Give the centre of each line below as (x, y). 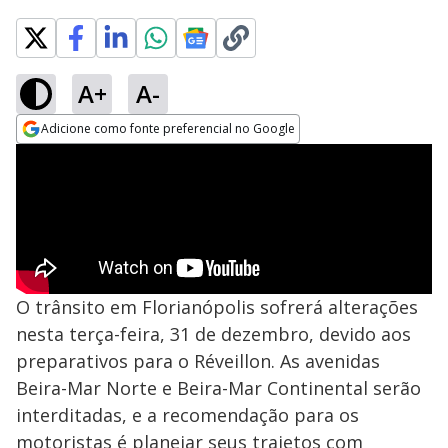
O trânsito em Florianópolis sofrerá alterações (217, 307)
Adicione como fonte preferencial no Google (168, 128)
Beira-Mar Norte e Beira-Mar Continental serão (218, 388)
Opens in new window (97, 156)
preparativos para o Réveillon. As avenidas (198, 361)
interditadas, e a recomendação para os (187, 415)
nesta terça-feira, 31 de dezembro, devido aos (213, 334)
